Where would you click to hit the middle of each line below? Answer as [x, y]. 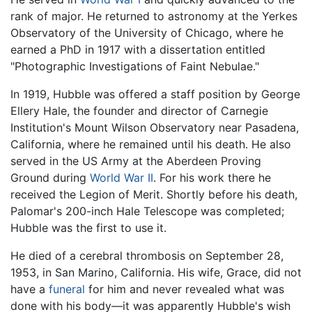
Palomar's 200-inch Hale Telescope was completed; [147, 211]
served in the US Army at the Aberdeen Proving [136, 161]
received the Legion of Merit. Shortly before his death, [154, 194]
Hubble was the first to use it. [88, 227]
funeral [67, 289]
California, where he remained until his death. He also [151, 144]
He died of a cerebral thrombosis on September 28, [147, 255]
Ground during [50, 177]
